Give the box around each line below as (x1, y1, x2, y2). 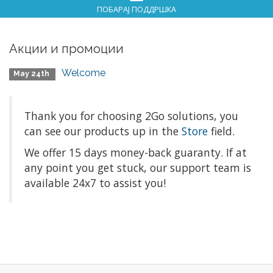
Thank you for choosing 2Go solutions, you (24, 108, 238, 123)
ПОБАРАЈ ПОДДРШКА (97, 4, 176, 15)
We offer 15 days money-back (24, 145, 174, 160)
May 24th (13, 69, 52, 78)
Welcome (62, 67, 106, 79)
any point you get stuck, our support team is (24, 160, 251, 175)
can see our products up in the (24, 124, 182, 138)
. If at (221, 145, 247, 160)
